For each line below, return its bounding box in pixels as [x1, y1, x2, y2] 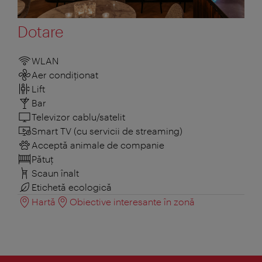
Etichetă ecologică [32, 181, 112, 192]
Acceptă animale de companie [32, 139, 164, 150]
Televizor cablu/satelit [32, 111, 125, 122]
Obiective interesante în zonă [70, 195, 195, 207]
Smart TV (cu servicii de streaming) [32, 125, 182, 136]
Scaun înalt [32, 167, 79, 178]
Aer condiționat [32, 68, 98, 80]
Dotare [18, 22, 64, 40]
